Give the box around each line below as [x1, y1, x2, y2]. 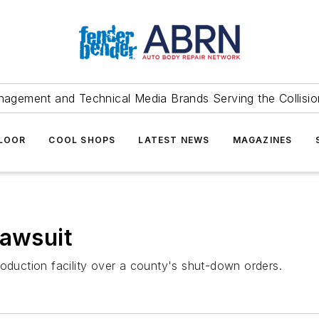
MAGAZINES [232, 135, 293, 145]
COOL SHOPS [48, 135, 116, 145]
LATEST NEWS [138, 135, 210, 145]
